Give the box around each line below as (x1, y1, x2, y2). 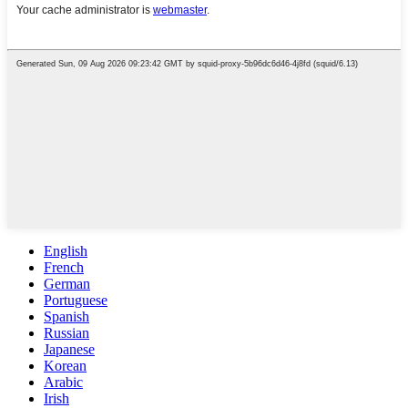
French (44, 259, 84, 275)
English (44, 242, 87, 259)
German (44, 275, 90, 291)
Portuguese (44, 291, 107, 308)
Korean (44, 357, 87, 373)
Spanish (44, 308, 89, 324)
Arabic (44, 373, 83, 390)
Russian (44, 324, 89, 341)
